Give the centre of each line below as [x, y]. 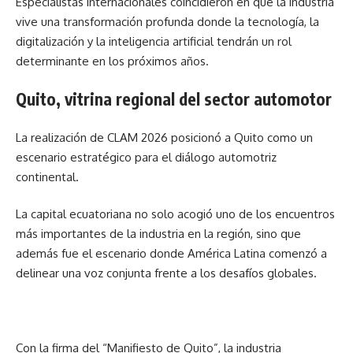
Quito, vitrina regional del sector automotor [174, 99]
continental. [47, 176]
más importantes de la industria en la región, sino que [158, 234]
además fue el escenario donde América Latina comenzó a [171, 253]
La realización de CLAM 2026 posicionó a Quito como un [164, 137]
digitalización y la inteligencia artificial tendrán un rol [154, 41]
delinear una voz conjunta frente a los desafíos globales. [166, 273]
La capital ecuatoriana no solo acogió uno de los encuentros [175, 214]
